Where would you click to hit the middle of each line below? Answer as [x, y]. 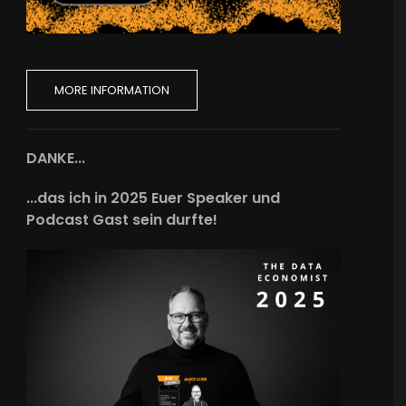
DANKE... [56, 159]
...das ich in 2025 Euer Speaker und [154, 198]
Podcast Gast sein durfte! [122, 220]
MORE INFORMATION [112, 91]
